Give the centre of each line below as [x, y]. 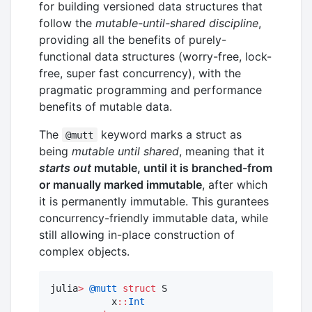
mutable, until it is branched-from [182, 167]
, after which [235, 184]
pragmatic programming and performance [150, 89]
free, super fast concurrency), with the [140, 73]
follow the [67, 23]
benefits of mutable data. [106, 106]
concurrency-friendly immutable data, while [154, 218]
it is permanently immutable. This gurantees [154, 201]
